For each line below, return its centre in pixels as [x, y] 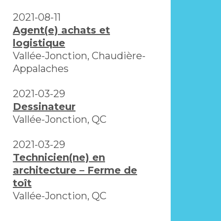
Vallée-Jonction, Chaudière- [79, 56]
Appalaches [41, 69]
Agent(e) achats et [61, 30]
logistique [39, 43]
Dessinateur [44, 107]
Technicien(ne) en [59, 158]
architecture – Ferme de [75, 170]
